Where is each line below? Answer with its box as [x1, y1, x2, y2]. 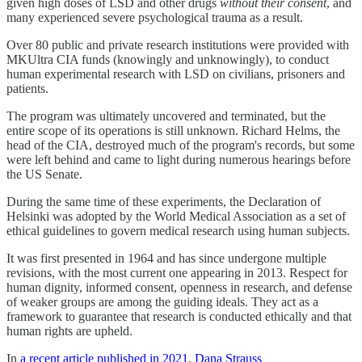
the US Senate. [6, 167, 82, 182]
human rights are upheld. [6, 324, 133, 339]
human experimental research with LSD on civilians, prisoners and [6, 67, 345, 82]
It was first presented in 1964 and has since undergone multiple [6, 251, 326, 266]
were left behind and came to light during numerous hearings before [6, 153, 351, 167]
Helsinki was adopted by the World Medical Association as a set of [6, 209, 346, 224]
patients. [6, 82, 48, 96]
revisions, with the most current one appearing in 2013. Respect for [6, 266, 347, 280]
